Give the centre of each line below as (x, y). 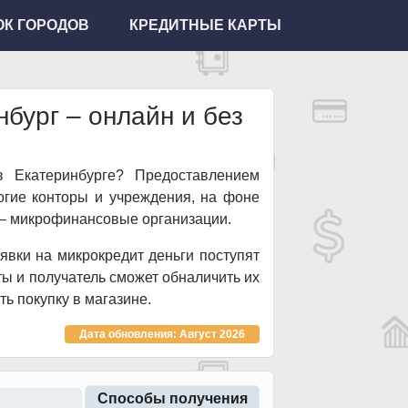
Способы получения (172, 398)
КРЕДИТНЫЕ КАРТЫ (205, 25)
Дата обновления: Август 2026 (162, 334)
